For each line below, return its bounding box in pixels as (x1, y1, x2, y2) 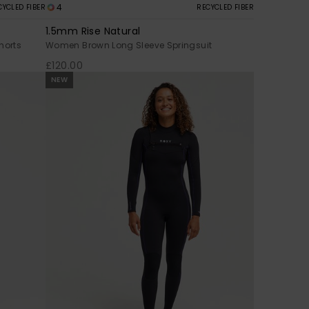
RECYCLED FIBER (197, 1, 254, 12)
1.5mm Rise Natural (46, 23, 141, 38)
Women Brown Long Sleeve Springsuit (46, 39, 212, 51)
